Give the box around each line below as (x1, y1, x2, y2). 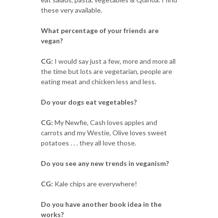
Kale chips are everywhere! (53, 179, 137, 188)
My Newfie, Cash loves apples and (53, 118, 157, 127)
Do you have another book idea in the (41, 200, 162, 208)
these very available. (41, 5, 102, 14)
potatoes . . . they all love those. (41, 138, 136, 147)
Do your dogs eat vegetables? (41, 97, 137, 106)
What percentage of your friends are (41, 26, 159, 35)
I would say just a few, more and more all (53, 56, 176, 65)
